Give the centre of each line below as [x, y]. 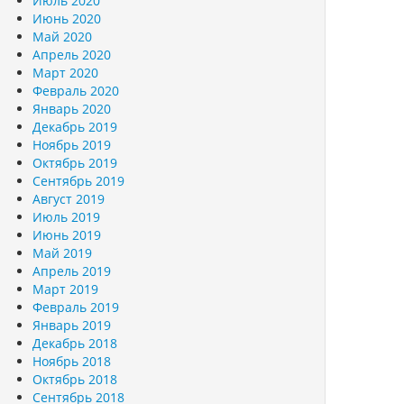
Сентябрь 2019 [78, 181]
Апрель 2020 [72, 55]
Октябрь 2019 [75, 163]
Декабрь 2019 [75, 127]
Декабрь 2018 [75, 343]
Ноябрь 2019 [72, 145]
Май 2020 [62, 37]
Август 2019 [69, 199]
